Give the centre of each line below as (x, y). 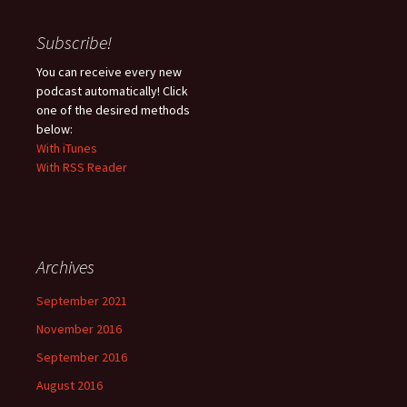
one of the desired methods (113, 110)
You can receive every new (109, 72)
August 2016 (69, 385)
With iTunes (67, 148)
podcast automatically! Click (112, 91)
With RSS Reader (82, 167)
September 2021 (82, 301)
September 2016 (82, 357)
